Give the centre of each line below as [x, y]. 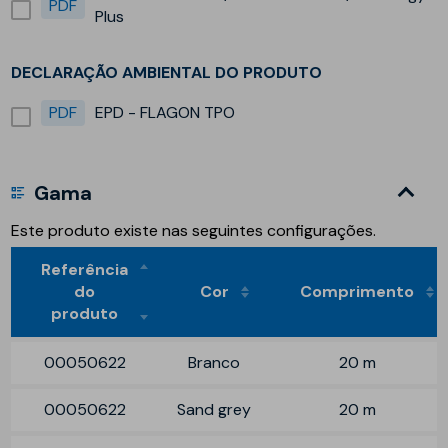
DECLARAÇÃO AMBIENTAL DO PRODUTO [167, 72]
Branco [214, 362]
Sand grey [214, 409]
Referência [85, 269]
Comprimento [357, 291]
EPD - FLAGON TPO [165, 112]
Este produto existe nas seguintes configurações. [194, 230]
